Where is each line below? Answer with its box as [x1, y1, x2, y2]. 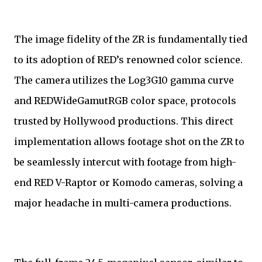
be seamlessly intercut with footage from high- [14, 156, 236, 168]
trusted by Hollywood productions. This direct [14, 115, 233, 127]
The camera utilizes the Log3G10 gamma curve [14, 74, 234, 87]
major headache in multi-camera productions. [14, 197, 232, 209]
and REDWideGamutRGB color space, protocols [14, 95, 236, 107]
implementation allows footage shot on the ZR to [14, 136, 244, 148]
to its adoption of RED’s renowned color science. [14, 54, 243, 66]
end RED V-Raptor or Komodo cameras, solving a [14, 177, 243, 189]
